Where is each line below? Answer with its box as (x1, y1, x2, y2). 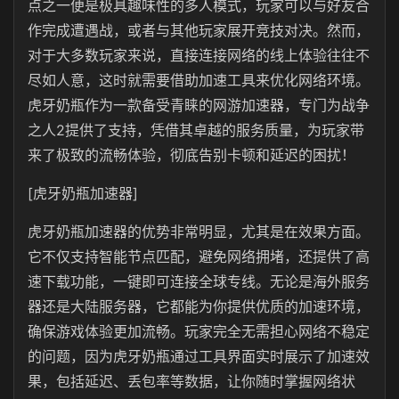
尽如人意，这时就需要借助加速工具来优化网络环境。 (28, 71, 370, 89)
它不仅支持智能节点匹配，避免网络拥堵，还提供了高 (28, 248, 370, 265)
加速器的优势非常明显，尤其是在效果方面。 (85, 223, 370, 240)
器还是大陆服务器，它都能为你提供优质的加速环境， (28, 297, 370, 315)
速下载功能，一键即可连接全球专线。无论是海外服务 (28, 273, 370, 290)
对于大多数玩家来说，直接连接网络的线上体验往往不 (28, 46, 370, 64)
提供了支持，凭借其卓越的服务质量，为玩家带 (65, 121, 364, 139)
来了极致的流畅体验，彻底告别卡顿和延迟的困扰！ (28, 146, 355, 164)
